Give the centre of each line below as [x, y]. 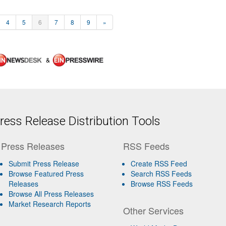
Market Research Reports [49, 204]
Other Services [154, 210]
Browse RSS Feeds [162, 183]
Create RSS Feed [159, 163]
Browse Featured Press [46, 173]
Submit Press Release [44, 163]
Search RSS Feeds [161, 173]
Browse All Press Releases [51, 193]
